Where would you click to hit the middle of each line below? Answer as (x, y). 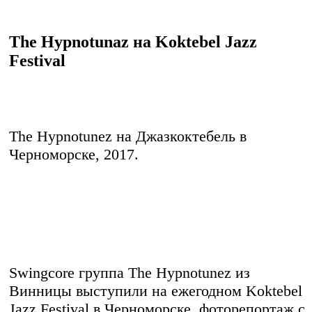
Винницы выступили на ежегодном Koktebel (156, 291)
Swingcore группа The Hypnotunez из (130, 273)
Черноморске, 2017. (74, 155)
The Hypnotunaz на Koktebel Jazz (133, 42)
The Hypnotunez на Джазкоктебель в (128, 136)
